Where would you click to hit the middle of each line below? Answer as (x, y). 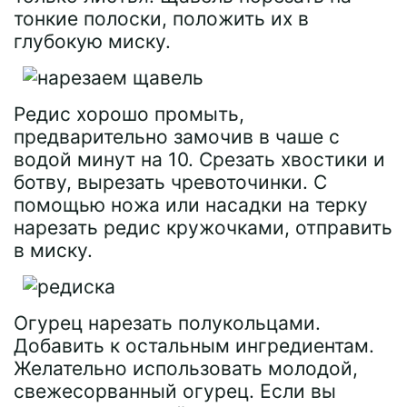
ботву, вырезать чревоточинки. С (170, 182)
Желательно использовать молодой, (186, 368)
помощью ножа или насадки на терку (191, 205)
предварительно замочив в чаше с (177, 137)
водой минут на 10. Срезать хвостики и (199, 159)
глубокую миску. (92, 41)
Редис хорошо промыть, (129, 114)
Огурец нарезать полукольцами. (167, 323)
